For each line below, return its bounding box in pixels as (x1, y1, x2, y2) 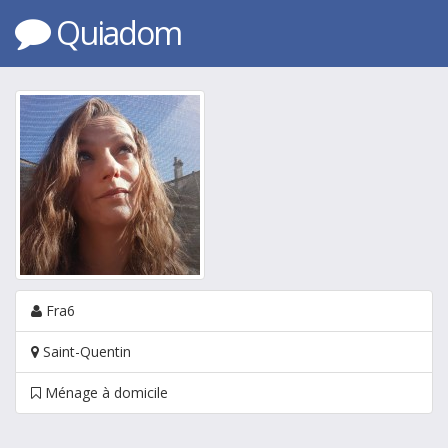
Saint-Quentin (39, 342, 131, 361)
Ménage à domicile (41, 383, 168, 402)
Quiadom (56, 11, 181, 54)
